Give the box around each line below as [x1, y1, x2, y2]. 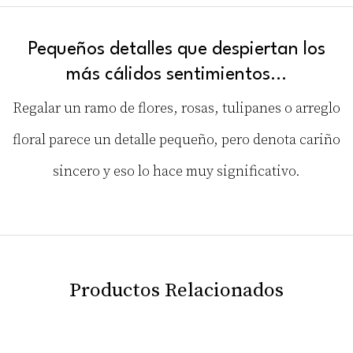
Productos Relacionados [69, 278, 284, 303]
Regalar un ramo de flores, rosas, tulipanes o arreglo [13, 99, 340, 117]
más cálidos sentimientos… [66, 65, 287, 84]
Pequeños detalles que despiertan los [28, 39, 325, 59]
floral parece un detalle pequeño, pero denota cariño [13, 131, 340, 149]
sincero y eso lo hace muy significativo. [53, 162, 300, 180]
